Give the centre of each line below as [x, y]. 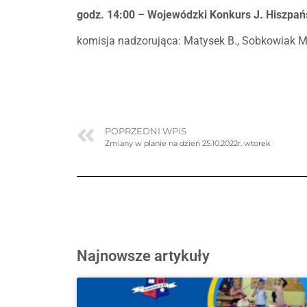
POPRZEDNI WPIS [146, 131]
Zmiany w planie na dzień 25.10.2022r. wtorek [188, 143]
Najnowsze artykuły [143, 256]
